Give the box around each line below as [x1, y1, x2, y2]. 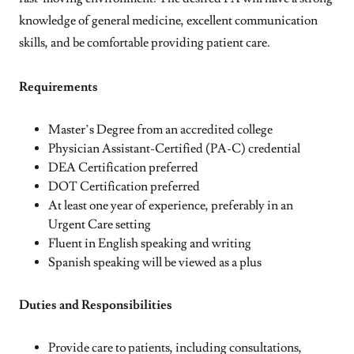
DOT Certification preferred [47, 179, 202, 194]
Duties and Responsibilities [19, 297, 175, 313]
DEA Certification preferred [47, 160, 201, 175]
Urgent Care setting [47, 217, 151, 232]
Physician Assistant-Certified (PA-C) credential [47, 141, 303, 156]
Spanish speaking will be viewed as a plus [47, 254, 264, 270]
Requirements [19, 79, 98, 95]
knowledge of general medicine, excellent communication [19, 13, 318, 28]
